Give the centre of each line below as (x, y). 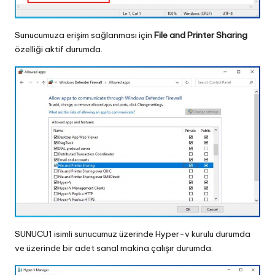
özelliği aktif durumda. (59, 49)
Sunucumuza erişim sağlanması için (84, 35)
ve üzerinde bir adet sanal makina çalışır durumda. (114, 248)
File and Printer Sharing (201, 35)
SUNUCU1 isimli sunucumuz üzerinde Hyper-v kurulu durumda (133, 234)
